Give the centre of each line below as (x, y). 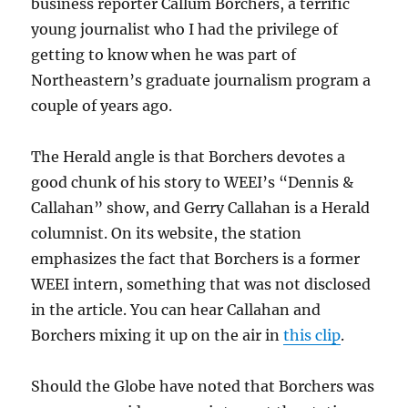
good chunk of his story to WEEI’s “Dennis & (193, 183)
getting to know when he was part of (164, 55)
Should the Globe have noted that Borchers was (203, 387)
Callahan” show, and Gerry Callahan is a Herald (201, 208)
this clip (312, 336)
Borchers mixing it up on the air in (158, 336)
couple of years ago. (102, 106)
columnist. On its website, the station (167, 234)
